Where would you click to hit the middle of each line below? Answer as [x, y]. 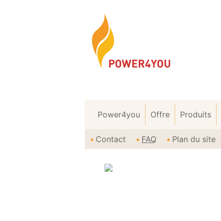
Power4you [119, 114]
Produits [196, 114]
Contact [111, 139]
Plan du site [194, 139]
